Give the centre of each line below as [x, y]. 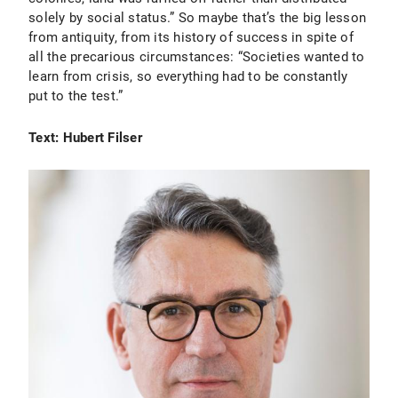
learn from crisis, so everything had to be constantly [188, 76]
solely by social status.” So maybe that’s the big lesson [197, 18]
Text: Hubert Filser [85, 138]
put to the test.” [76, 96]
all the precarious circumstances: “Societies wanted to [197, 57]
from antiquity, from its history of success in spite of [191, 37]
